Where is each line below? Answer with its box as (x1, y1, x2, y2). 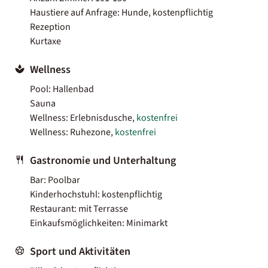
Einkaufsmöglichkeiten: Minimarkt (30, 216, 167, 230)
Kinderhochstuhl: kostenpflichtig (30, 187, 162, 201)
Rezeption (30, 20, 71, 33)
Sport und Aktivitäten (30, 243, 130, 259)
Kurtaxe (30, 34, 61, 48)
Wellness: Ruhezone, (30, 125, 115, 139)
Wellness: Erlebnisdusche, (30, 111, 136, 124)
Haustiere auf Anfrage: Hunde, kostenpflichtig (30, 5, 213, 19)
